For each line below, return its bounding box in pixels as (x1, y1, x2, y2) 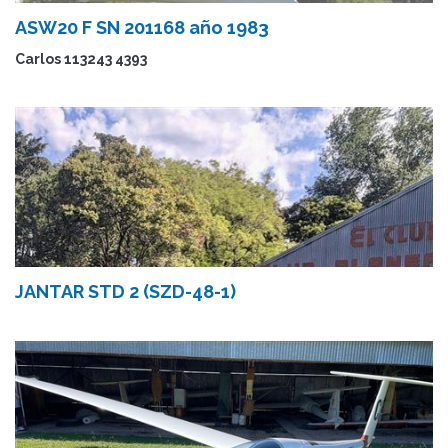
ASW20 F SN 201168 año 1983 (15, 17, 269, 38)
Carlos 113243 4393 (15, 51, 147, 67)
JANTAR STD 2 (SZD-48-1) (15, 281, 236, 302)
